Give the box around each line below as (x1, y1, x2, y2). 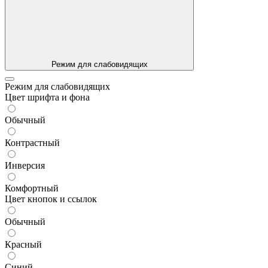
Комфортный (5, 183, 59, 194)
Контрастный (5, 138, 60, 148)
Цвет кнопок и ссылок (5, 194, 97, 205)
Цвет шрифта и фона (5, 92, 90, 103)
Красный (5, 239, 42, 250)
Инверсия (5, 160, 45, 171)
